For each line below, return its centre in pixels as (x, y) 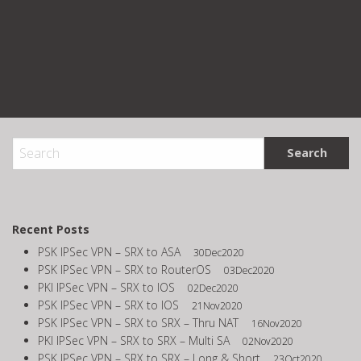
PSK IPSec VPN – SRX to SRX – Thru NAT (138, 322)
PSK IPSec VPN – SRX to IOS (108, 305)
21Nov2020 (217, 305)
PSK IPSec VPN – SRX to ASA (109, 251)
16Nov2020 (277, 323)
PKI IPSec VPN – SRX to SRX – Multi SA (134, 340)
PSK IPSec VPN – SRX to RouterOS (124, 269)
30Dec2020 (219, 252)
